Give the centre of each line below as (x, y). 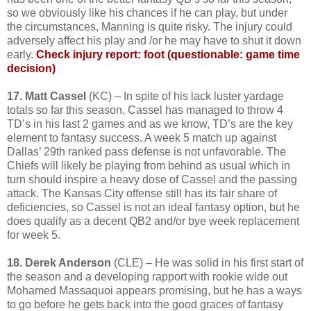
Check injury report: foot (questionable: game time (168, 54)
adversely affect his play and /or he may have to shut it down (154, 40)
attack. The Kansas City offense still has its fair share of (142, 193)
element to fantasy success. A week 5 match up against (142, 137)
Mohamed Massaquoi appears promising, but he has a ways (154, 290)
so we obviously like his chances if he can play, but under (147, 12)
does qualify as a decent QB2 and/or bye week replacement (153, 221)
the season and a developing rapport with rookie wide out (147, 276)
